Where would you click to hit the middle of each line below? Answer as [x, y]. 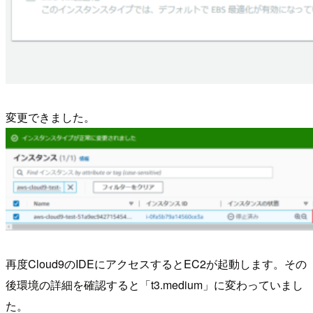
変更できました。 [50, 117]
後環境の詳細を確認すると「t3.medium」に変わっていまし [154, 284]
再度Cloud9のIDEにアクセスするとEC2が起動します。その [156, 263]
